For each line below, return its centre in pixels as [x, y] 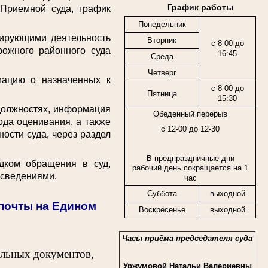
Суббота [162, 194]
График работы [199, 7]
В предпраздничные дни [190, 159]
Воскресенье [162, 210]
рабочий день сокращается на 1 [190, 168]
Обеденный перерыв [190, 114]
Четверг [162, 73]
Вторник [162, 41]
